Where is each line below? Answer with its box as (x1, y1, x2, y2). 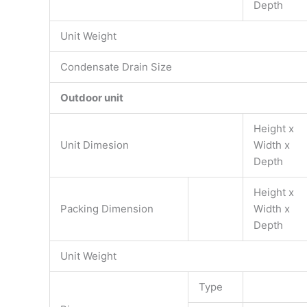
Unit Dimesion (60, 138, 129, 152)
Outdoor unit (60, 91, 123, 105)
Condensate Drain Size (60, 60, 172, 74)
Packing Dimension (60, 202, 153, 216)
